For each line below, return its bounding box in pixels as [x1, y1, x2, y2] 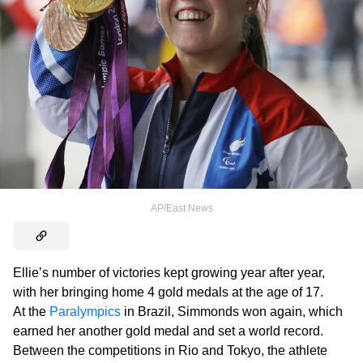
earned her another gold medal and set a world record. [13, 323, 323, 338]
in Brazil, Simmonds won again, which [121, 304, 343, 318]
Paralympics [49, 304, 121, 318]
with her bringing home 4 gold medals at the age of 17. [13, 284, 323, 299]
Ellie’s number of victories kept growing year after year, [13, 265, 325, 280]
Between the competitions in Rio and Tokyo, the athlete [13, 343, 327, 357]
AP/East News [150, 202, 213, 214]
